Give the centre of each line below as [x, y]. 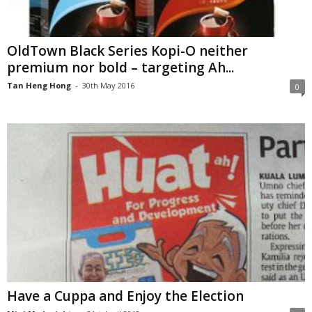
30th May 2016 [108, 85]
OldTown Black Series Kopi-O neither [127, 50]
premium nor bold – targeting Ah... [120, 67]
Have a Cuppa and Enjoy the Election [125, 296]
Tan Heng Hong [39, 85]
